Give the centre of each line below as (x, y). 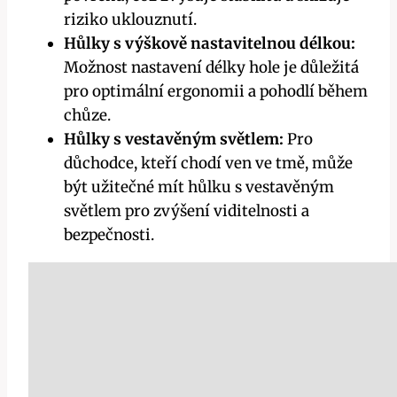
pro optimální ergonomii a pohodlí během (216, 91)
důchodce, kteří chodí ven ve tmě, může (208, 163)
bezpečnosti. (109, 234)
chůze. (87, 115)
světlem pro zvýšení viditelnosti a (187, 210)
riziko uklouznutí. (130, 19)
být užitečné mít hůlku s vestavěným (199, 187)
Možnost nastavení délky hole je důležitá (211, 67)
